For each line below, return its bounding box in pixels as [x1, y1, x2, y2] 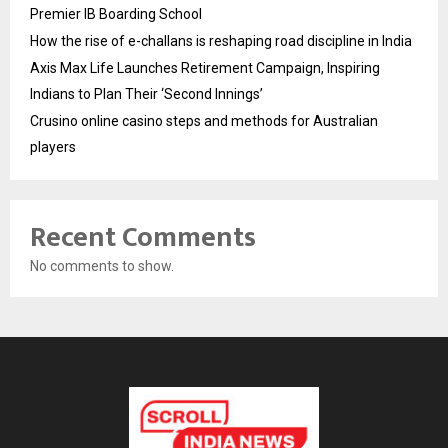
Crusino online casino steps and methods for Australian [30, 112, 378, 129]
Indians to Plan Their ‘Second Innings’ [30, 85, 263, 102]
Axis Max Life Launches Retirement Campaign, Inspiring [30, 59, 380, 76]
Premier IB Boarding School [30, 5, 202, 22]
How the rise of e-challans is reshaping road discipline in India [30, 32, 412, 49]
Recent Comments [30, 213, 256, 261]
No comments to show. [30, 257, 174, 274]
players [30, 138, 76, 155]
